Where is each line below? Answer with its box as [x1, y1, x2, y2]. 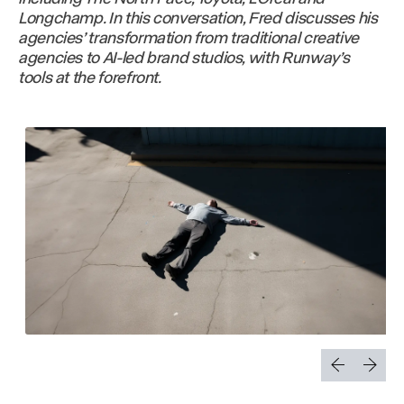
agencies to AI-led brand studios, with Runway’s [18, 48, 351, 68]
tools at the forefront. [18, 68, 161, 87]
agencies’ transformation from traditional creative [18, 28, 360, 48]
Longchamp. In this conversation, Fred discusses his [18, 8, 378, 28]
